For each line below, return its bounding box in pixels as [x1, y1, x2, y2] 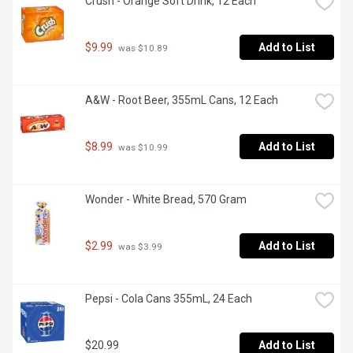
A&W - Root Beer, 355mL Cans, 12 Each [85, 94, 278, 107]
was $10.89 [116, 42, 168, 54]
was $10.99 [116, 141, 168, 153]
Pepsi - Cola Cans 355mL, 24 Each [85, 292, 252, 306]
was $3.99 [116, 240, 162, 252]
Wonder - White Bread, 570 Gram [85, 193, 247, 206]
